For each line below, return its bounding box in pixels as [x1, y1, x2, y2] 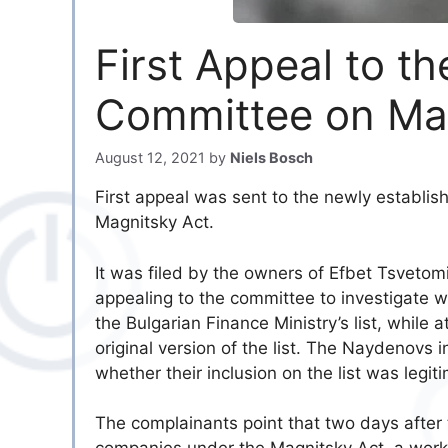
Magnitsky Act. [95, 212, 214, 233]
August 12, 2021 [95, 149, 205, 167]
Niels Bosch [230, 149, 313, 167]
